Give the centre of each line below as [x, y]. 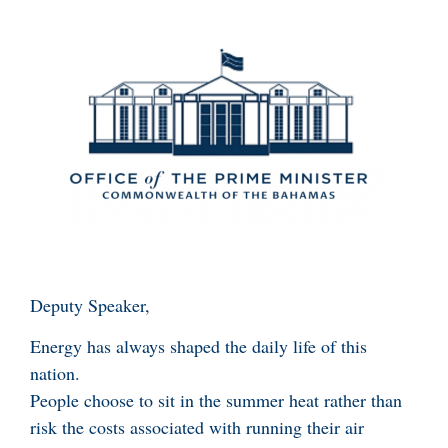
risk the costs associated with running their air [197, 427]
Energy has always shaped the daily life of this [198, 346]
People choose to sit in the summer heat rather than [216, 400]
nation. [55, 373]
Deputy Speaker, [90, 305]
